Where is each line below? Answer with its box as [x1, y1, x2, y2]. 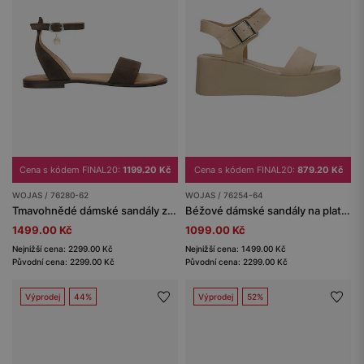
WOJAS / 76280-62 [12, 189, 89, 200]
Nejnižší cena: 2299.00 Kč [12, 243, 113, 253]
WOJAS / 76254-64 [185, 189, 263, 200]
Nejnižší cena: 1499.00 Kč [185, 243, 286, 253]
